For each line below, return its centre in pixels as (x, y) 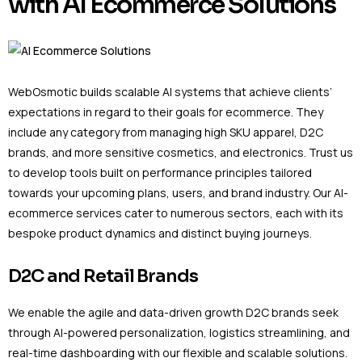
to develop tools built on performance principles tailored (160, 172)
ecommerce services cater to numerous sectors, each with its (176, 213)
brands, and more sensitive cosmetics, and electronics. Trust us (181, 152)
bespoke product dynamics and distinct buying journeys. (161, 233)
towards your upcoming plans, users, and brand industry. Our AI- (178, 192)
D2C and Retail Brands (103, 276)
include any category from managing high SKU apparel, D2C (166, 132)
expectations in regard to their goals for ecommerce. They (166, 112)
